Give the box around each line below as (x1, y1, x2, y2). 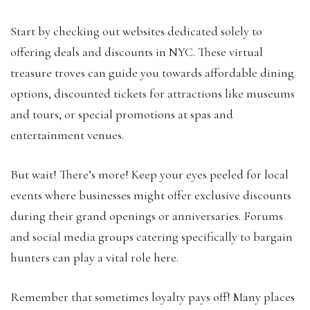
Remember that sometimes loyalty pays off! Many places (10, 289, 295, 304)
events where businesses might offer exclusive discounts (10, 187, 291, 203)
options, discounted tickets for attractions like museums (10, 85, 295, 101)
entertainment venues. (10, 127, 124, 143)
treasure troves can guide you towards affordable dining (10, 64, 294, 80)
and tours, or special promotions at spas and (10, 106, 233, 122)
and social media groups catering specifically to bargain (10, 228, 293, 244)
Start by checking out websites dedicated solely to (10, 23, 262, 39)
